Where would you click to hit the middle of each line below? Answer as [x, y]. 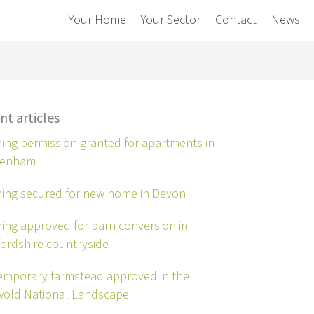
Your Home [97, 20]
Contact [236, 20]
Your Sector [171, 20]
